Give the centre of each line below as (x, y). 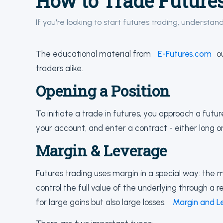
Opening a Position (103, 91)
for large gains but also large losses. (102, 202)
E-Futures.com (185, 54)
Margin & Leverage (101, 151)
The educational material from (94, 54)
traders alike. (59, 68)
